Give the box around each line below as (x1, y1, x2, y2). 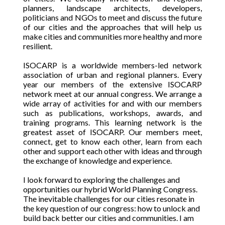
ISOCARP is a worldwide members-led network (23, 60, 202, 70)
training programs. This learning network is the (23, 118, 202, 127)
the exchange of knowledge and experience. (23, 156, 172, 165)
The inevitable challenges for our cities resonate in (23, 194, 194, 203)
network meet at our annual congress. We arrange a (23, 89, 202, 98)
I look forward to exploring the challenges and (23, 175, 180, 184)
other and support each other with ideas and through (23, 146, 202, 156)
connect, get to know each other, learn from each (23, 137, 202, 146)
